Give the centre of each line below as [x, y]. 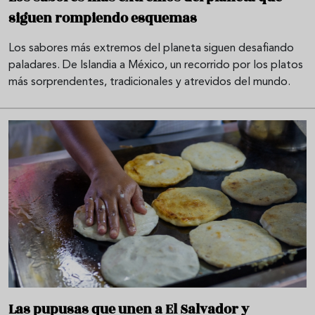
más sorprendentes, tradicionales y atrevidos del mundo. [149, 82]
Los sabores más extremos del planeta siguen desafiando [151, 48]
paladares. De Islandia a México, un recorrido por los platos [156, 65]
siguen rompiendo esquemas [103, 18]
